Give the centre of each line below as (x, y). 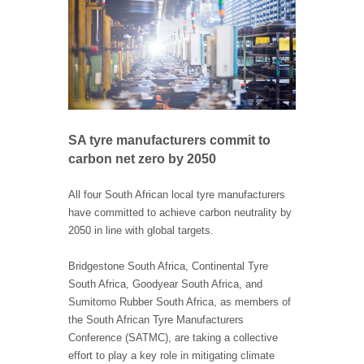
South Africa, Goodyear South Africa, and (165, 284)
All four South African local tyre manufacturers (177, 195)
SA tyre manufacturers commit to (169, 141)
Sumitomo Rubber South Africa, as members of (180, 302)
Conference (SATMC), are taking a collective (173, 338)
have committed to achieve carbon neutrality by (180, 213)
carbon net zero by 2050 (142, 159)
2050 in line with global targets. (141, 231)
